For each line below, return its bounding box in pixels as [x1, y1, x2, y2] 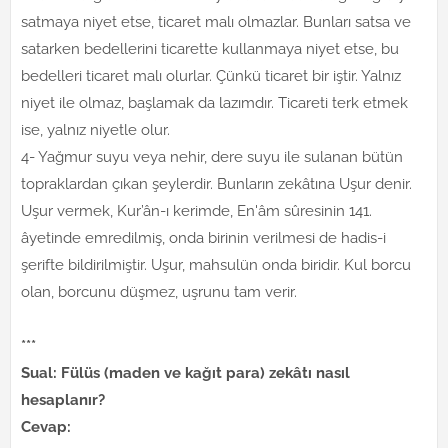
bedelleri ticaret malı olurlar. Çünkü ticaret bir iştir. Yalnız [21, 67, 401, 85]
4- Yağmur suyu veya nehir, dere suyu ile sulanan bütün [21, 148, 403, 166]
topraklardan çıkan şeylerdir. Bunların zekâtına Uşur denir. [21, 175, 412, 193]
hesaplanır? [21, 391, 105, 409]
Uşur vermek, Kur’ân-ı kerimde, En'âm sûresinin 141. [21, 202, 372, 220]
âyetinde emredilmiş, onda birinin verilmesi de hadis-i [21, 229, 386, 247]
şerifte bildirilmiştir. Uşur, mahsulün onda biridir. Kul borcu [21, 256, 411, 274]
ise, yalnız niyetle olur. [21, 121, 170, 139]
